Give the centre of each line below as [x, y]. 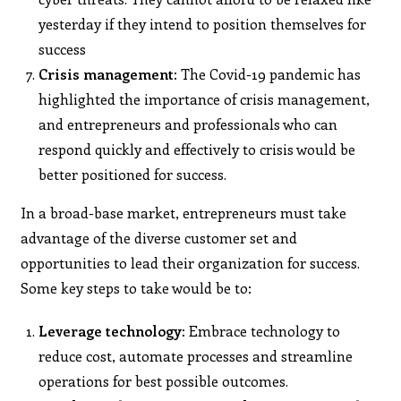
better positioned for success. [133, 174]
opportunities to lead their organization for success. [191, 262]
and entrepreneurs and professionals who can [188, 124]
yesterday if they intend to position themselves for [203, 23]
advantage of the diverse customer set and [159, 237]
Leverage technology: [112, 330]
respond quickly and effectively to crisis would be [197, 149]
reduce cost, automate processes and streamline [196, 355]
